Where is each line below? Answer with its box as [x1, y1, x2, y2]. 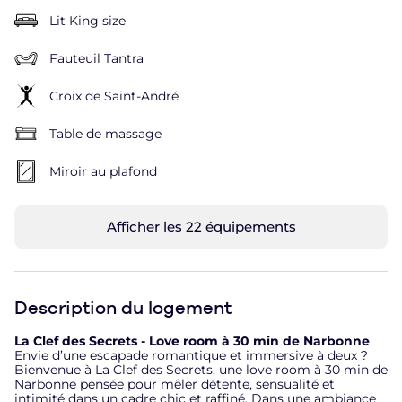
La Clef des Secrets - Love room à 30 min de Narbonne [14, 332, 370, 349]
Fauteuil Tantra [49, 49, 144, 66]
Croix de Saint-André [49, 87, 179, 104]
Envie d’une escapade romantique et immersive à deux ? [14, 346, 368, 363]
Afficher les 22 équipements [106, 217, 296, 235]
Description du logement [14, 296, 232, 319]
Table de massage [49, 125, 162, 142]
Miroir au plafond [49, 162, 157, 179]
